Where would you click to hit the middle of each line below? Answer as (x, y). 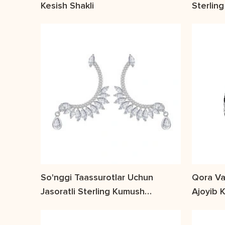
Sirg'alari (58, 206)
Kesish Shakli (67, 6)
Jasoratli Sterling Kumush (92, 192)
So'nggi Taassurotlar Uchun (97, 178)
